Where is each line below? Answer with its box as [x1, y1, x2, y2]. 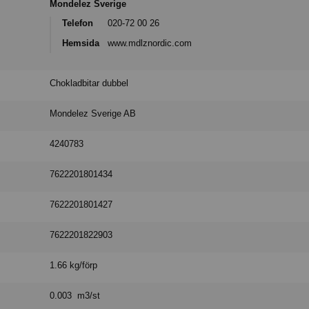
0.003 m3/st [50, 290, 101, 301]
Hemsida [62, 37, 100, 48]
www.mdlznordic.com [108, 37, 192, 48]
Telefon [62, 17, 94, 28]
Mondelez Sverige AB [50, 108, 137, 119]
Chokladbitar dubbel [50, 77, 129, 88]
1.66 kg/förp [50, 259, 98, 270]
